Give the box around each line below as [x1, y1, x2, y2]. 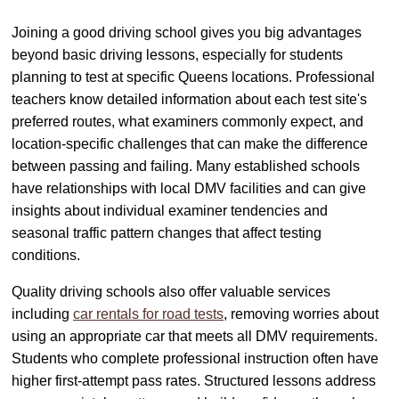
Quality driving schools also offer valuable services [12, 283, 330, 299]
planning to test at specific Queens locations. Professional [12, 69, 375, 85]
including [12, 305, 73, 322]
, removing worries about [224, 305, 379, 322]
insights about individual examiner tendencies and [12, 202, 328, 218]
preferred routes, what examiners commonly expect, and [12, 113, 363, 129]
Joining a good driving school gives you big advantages [12, 24, 362, 40]
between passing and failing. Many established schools [12, 158, 360, 174]
